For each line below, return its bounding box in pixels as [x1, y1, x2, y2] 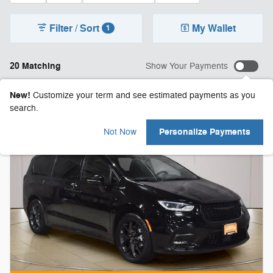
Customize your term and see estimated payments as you [33, 90, 255, 101]
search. [10, 103, 38, 113]
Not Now [104, 127, 136, 138]
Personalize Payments [159, 126, 250, 138]
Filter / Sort [49, 22, 100, 35]
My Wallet [191, 22, 236, 35]
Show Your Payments [146, 61, 228, 72]
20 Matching [10, 60, 61, 73]
